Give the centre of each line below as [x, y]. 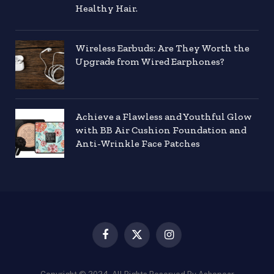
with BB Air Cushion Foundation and [161, 130]
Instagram [186, 240]
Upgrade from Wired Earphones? [150, 61]
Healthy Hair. [106, 8]
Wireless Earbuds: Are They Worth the [162, 48]
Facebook [123, 240]
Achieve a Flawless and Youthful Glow [164, 116]
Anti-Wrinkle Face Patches [138, 143]
